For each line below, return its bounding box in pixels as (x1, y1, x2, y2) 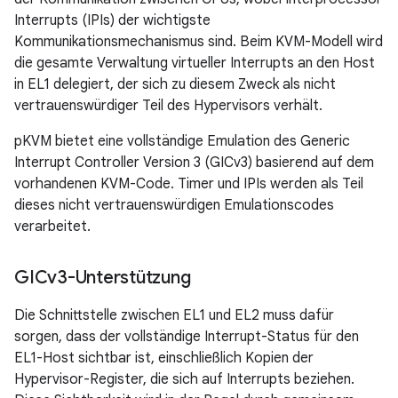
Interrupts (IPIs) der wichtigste (14, 11, 211, 29)
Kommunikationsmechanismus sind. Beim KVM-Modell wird (14, 32, 383, 51)
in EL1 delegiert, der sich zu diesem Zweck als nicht (14, 75, 336, 93)
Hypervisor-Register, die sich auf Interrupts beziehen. (14, 370, 354, 388)
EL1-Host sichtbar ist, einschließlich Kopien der (14, 348, 314, 367)
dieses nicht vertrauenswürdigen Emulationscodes (14, 195, 334, 214)
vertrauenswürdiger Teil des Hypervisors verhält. (14, 96, 322, 115)
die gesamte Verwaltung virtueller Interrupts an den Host (14, 53, 375, 72)
